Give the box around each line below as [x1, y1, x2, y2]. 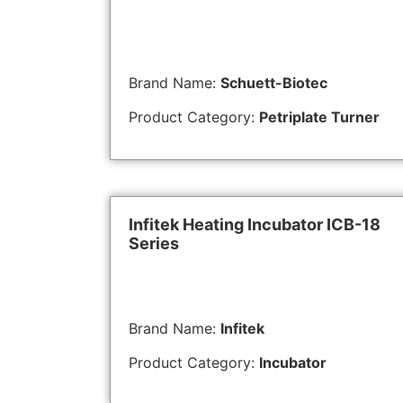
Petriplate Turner [259, 108, 380, 127]
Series [129, 233, 179, 253]
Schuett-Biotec [220, 73, 327, 92]
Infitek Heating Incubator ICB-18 [129, 214, 381, 234]
